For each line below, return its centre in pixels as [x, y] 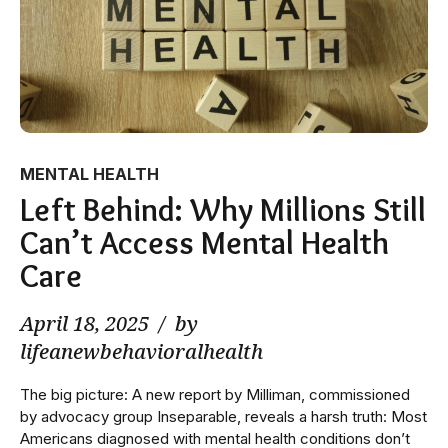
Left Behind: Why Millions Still [223, 209]
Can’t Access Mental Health [204, 242]
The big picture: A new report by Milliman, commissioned [215, 394]
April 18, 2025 [84, 323]
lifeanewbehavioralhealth [141, 351]
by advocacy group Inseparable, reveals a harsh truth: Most [223, 416]
